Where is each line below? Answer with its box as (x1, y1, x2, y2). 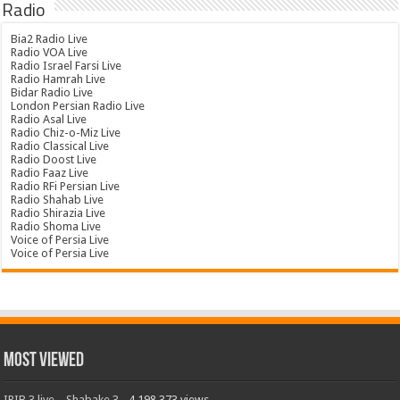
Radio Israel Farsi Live (11, 59, 122, 73)
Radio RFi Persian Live (11, 179, 121, 194)
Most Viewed (4, 351, 85, 372)
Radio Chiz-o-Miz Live (11, 126, 121, 140)
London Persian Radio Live (11, 99, 146, 113)
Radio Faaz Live (11, 166, 89, 180)
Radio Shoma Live (11, 220, 102, 234)
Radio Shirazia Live (11, 206, 106, 221)
